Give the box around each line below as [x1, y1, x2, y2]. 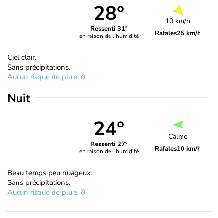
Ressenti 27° [90, 140, 127, 149]
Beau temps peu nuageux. [7, 167, 92, 178]
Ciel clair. [7, 52, 36, 62]
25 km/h [177, 28, 201, 37]
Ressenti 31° [90, 24, 127, 34]
